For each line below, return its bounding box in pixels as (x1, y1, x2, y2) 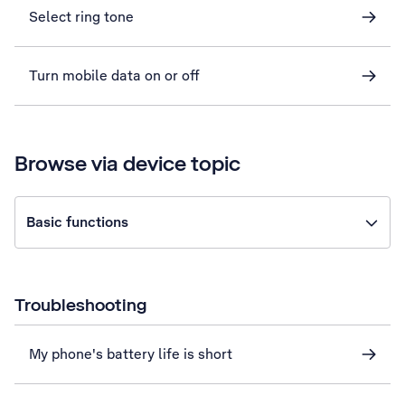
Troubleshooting (14, 293, 146, 316)
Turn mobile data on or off (29, 66, 200, 85)
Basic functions (26, 212, 128, 231)
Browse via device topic (14, 149, 240, 177)
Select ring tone (29, 7, 134, 26)
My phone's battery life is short (29, 344, 232, 363)
